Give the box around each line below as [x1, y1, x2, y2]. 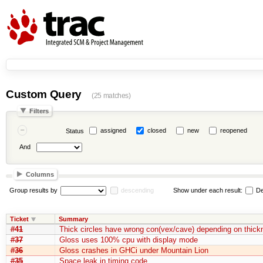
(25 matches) [91, 92, 131, 100]
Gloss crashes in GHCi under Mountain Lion [59, 245, 208, 255]
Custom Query [6, 88, 85, 100]
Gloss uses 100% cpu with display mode [59, 235, 198, 244]
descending [120, 186, 154, 194]
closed [147, 127, 166, 134]
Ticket [9, 215, 29, 222]
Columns [25, 171, 54, 178]
